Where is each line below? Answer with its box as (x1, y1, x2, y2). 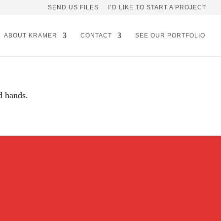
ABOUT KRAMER (4, 32, 57, 39)
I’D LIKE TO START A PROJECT (108, 4, 206, 11)
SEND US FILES (48, 4, 99, 11)
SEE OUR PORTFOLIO (135, 32, 205, 39)
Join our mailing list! (39, 199, 136, 212)
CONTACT (80, 32, 112, 39)
